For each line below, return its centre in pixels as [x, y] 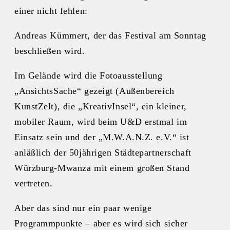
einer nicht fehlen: [51, 11]
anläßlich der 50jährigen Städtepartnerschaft [103, 152]
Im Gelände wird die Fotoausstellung [89, 75]
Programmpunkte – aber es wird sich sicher [101, 223]
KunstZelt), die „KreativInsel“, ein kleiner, [101, 106]
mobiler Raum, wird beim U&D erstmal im [101, 121]
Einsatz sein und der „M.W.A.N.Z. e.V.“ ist [102, 137]
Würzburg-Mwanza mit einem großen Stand [102, 168]
